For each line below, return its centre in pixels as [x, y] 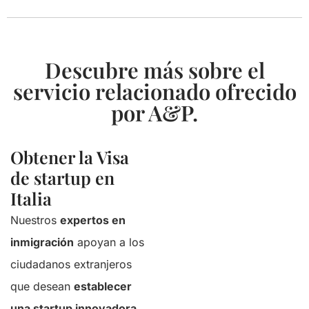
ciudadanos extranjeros [71, 264]
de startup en [62, 178]
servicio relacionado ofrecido [154, 91]
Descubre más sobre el [154, 70]
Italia [31, 198]
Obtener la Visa [70, 157]
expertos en [93, 220]
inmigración [42, 242]
